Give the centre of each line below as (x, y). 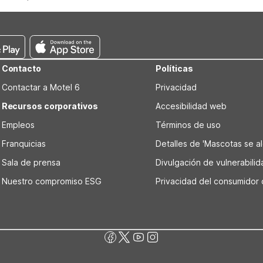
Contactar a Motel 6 (41, 87)
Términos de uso (188, 125)
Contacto (21, 68)
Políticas (174, 68)
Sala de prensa (31, 162)
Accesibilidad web (191, 106)
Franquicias (23, 144)
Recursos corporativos (50, 106)
